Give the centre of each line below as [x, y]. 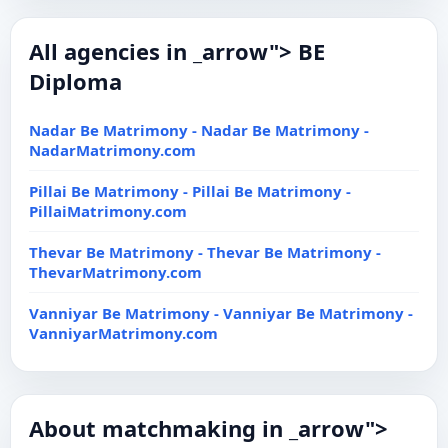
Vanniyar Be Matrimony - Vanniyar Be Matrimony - [221, 313]
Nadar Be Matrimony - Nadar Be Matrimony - [199, 130]
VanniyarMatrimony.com [123, 333]
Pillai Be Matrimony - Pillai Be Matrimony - [190, 191]
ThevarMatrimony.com [115, 272]
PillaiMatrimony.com [108, 211]
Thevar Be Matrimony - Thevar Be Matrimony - [205, 252]
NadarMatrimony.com [112, 150]
